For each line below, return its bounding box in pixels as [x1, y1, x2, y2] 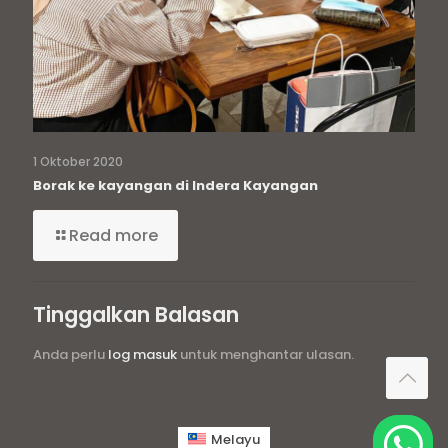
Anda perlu [33, 344, 108, 364]
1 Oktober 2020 [33, 152, 123, 170]
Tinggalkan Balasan [33, 299, 239, 329]
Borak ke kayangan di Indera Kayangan [33, 175, 318, 195]
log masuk [108, 344, 177, 364]
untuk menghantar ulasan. [177, 344, 354, 364]
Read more [69, 223, 158, 247]
